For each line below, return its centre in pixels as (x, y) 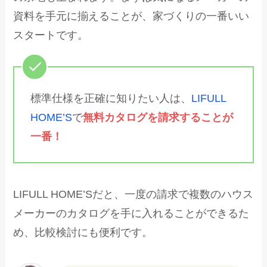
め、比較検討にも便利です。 (83, 232)
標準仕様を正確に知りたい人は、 (111, 98)
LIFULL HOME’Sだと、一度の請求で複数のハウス (133, 194)
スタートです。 (51, 35)
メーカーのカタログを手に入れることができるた (131, 213)
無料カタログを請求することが (158, 117)
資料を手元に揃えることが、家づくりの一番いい (131, 16)
